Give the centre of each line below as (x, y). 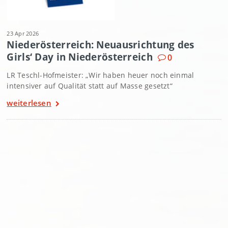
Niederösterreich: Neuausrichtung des (101, 45)
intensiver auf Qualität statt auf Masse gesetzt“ (90, 86)
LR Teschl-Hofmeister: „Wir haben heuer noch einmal (101, 75)
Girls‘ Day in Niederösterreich (80, 57)
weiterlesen (29, 103)
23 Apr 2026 (23, 34)
